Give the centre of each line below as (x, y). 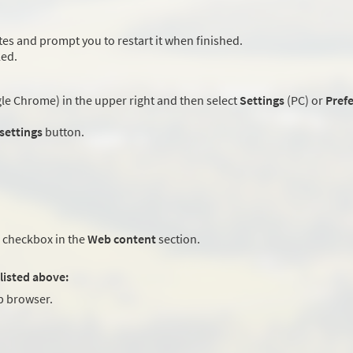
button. (63, 132)
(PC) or (305, 100)
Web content (122, 239)
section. (178, 239)
